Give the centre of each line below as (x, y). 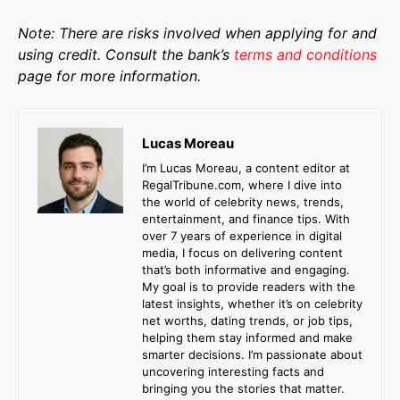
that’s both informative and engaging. (246, 270)
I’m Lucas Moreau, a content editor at (246, 168)
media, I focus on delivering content (242, 253)
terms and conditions (305, 55)
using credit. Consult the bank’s (126, 55)
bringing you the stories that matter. (243, 389)
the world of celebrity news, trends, (243, 202)
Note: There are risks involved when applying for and (197, 33)
